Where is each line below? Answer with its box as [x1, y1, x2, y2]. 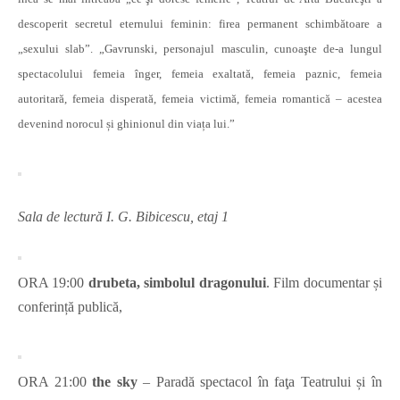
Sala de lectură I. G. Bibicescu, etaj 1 [18, 209, 229, 225]
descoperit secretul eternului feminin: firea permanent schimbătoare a [18, 17, 382, 31]
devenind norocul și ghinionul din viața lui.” [18, 117, 235, 131]
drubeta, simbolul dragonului [87, 275, 266, 291]
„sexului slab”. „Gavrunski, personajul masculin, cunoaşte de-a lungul [18, 42, 382, 56]
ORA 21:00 [18, 374, 93, 390]
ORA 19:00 [18, 275, 88, 291]
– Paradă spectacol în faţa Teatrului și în [143, 374, 383, 390]
